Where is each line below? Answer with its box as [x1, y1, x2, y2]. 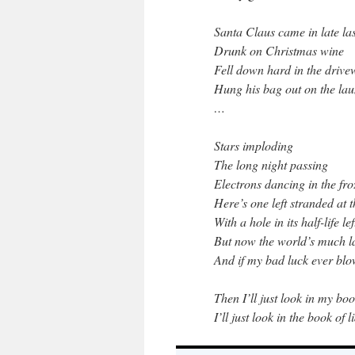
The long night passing [214, 156, 328, 173]
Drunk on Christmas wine [214, 42, 344, 59]
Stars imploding [214, 137, 293, 154]
